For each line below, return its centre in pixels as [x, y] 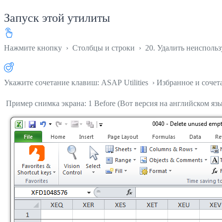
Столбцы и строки [104, 48]
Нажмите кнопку [34, 48]
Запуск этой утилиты [57, 18]
